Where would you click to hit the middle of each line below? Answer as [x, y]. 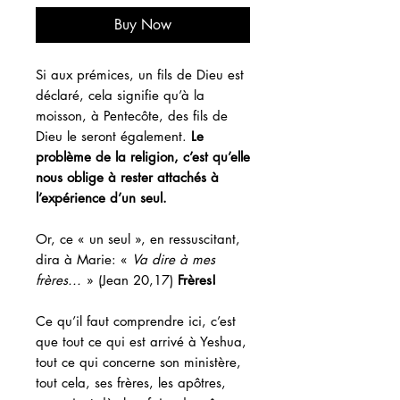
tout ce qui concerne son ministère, [138, 362]
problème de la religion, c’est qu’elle [143, 156]
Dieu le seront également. [113, 136]
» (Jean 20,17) [130, 279]
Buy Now [143, 24]
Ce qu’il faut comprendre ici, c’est [136, 321]
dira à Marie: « [84, 259]
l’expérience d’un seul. [101, 197]
